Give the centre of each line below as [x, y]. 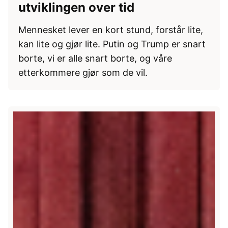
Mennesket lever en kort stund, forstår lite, [111, 30]
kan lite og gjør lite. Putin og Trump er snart [112, 44]
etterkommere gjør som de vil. [83, 73]
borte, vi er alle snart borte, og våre [95, 59]
